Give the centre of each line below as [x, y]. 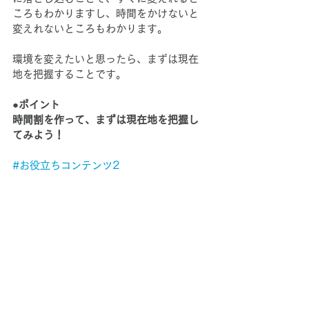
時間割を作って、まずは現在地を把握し [106, 120]
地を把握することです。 [69, 74]
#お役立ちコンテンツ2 [66, 166]
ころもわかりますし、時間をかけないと [106, 14]
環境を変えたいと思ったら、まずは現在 [106, 59]
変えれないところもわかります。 [90, 29]
